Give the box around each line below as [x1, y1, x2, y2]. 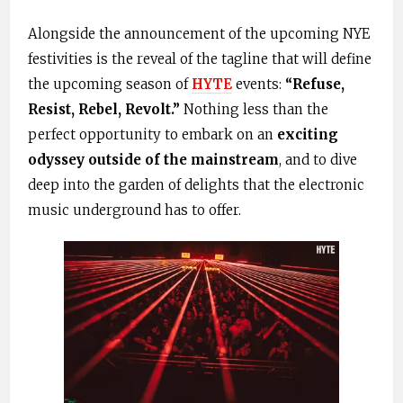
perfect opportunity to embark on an [28, 126, 277, 144]
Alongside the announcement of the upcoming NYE [28, 25, 370, 43]
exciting [277, 126, 338, 144]
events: [232, 76, 285, 94]
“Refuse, [285, 76, 345, 94]
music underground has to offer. [28, 201, 241, 219]
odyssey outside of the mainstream [28, 151, 279, 169]
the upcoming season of [28, 76, 192, 94]
